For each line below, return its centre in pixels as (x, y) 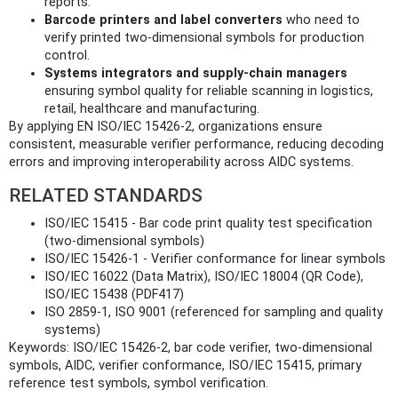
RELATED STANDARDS (106, 196)
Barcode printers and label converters (163, 20)
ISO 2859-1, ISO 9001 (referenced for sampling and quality (214, 313)
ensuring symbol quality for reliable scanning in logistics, (209, 92)
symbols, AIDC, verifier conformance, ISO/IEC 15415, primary (185, 366)
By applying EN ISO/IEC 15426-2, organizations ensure (166, 127)
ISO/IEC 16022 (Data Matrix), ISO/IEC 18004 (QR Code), (204, 277)
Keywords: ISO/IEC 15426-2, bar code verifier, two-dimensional (191, 348)
